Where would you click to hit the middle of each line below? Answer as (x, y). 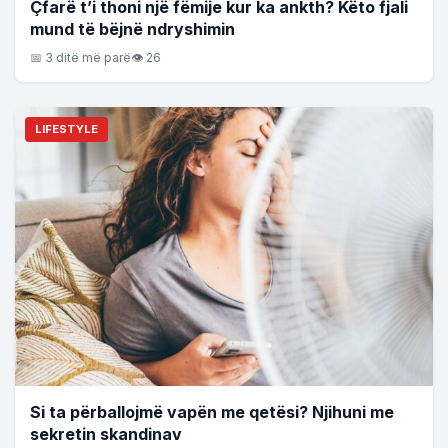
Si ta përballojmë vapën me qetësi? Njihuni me (212, 411)
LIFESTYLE (66, 129)
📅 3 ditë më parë (80, 58)
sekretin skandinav (106, 433)
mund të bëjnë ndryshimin (132, 29)
